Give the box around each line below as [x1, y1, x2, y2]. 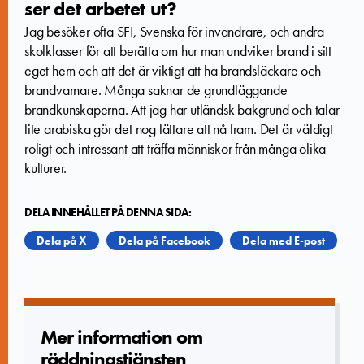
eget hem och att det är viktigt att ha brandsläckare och [24, 61, 321, 80]
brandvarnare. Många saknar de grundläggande [24, 80, 288, 99]
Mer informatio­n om [41, 323, 202, 349]
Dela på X [37, 232, 87, 248]
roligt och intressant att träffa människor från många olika [24, 139, 327, 158]
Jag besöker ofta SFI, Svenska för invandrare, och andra [24, 22, 324, 41]
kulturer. [24, 158, 67, 177]
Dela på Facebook [119, 232, 210, 248]
